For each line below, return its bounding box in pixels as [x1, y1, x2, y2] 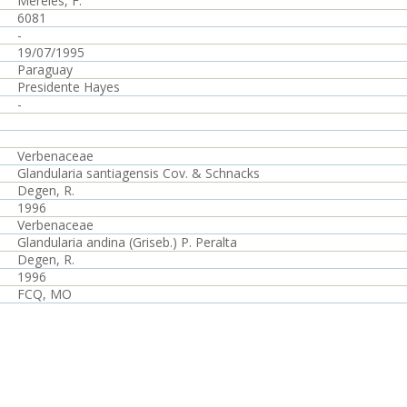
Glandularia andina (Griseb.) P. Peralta [17, 233, 237, 251]
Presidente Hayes [17, 78, 120, 95]
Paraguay [17, 61, 73, 78]
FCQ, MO [17, 285, 72, 303]
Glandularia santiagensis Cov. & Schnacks [17, 164, 260, 182]
